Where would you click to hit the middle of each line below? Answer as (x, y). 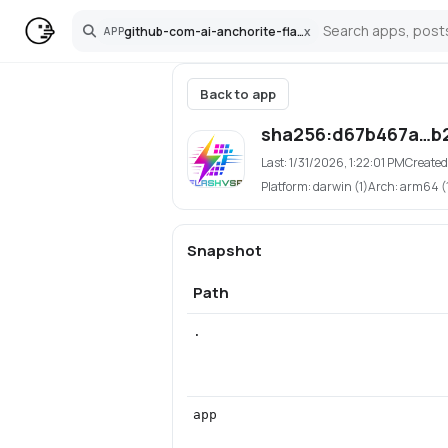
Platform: (286, 186)
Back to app (237, 93)
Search (102, 37)
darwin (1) (340, 186)
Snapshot (224, 250)
